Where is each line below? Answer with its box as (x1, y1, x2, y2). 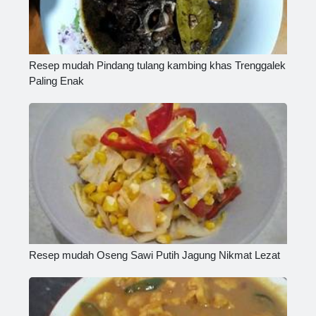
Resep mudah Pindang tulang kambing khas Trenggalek (29, 59, 286, 72)
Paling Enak (29, 75, 84, 87)
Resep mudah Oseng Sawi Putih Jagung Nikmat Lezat (29, 249, 280, 262)
